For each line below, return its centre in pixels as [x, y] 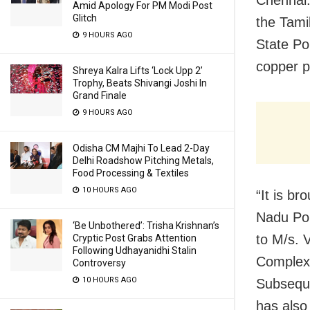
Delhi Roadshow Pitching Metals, [143, 161]
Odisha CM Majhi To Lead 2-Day [141, 148]
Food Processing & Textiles [131, 173]
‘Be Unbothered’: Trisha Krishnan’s [146, 226]
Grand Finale [100, 95]
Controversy [99, 263]
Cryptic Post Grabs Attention [135, 238]
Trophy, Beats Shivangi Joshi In [140, 83]
